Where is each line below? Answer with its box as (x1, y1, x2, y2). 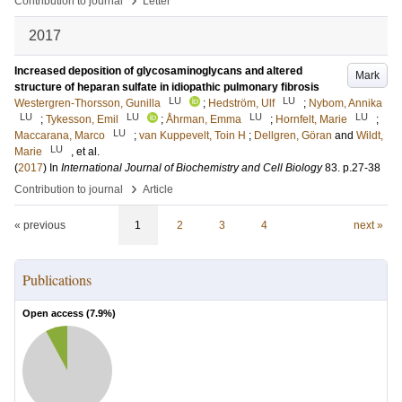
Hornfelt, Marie (275, 113, 347, 126)
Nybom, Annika (309, 97, 382, 109)
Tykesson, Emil (46, 113, 118, 126)
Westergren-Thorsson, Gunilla (14, 97, 161, 109)
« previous (14, 219, 66, 232)
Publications (22, 270, 92, 289)
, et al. (71, 145, 100, 158)
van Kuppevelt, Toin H (139, 129, 246, 142)
